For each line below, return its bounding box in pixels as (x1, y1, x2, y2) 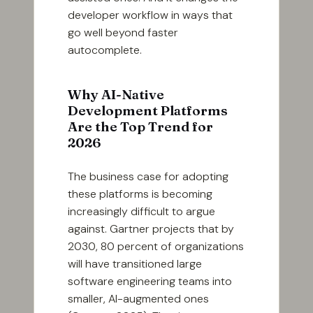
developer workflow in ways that (68, 8, 233, 23)
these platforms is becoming (68, 187, 212, 202)
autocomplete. (68, 43, 142, 58)
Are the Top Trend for (68, 118, 213, 136)
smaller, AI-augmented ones (68, 291, 209, 307)
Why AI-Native (68, 86, 164, 103)
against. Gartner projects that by (68, 221, 234, 237)
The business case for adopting (68, 169, 228, 184)
